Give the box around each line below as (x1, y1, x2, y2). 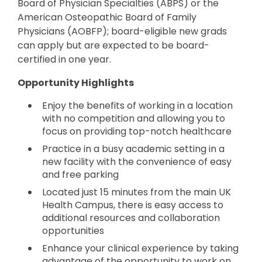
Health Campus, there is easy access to (42, 198, 223, 212)
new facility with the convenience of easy (42, 155, 232, 169)
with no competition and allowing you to (42, 112, 225, 126)
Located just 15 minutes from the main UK (42, 185, 231, 199)
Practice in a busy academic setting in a (42, 142, 225, 156)
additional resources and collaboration (42, 211, 220, 225)
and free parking (42, 168, 119, 182)
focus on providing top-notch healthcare (42, 125, 232, 139)
